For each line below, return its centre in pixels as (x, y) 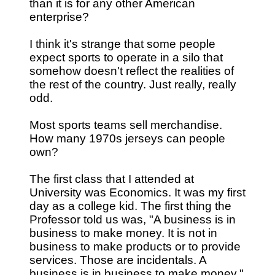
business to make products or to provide (135, 246)
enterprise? (59, 17)
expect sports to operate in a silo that (126, 57)
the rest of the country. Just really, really (133, 84)
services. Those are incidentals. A (118, 260)
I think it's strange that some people (122, 44)
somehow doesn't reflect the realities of (132, 71)
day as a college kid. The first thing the (130, 206)
